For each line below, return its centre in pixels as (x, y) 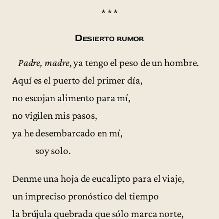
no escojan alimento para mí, (72, 98)
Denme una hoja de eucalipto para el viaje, (98, 179)
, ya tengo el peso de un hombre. (134, 63)
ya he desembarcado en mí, (67, 133)
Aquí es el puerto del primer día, (77, 80)
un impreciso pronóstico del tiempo (86, 196)
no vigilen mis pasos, (55, 116)
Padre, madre (44, 63)
